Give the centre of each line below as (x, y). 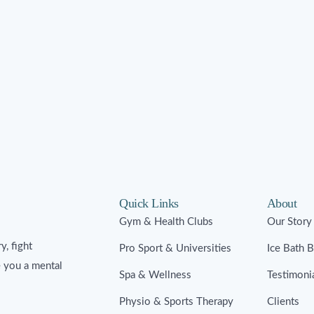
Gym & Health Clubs (166, 222)
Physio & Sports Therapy (176, 302)
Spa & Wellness (155, 275)
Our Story (289, 222)
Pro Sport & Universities (175, 249)
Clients (283, 302)
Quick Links (149, 204)
